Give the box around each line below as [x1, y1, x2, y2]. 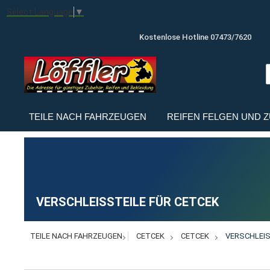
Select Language [7, 7, 73, 18]
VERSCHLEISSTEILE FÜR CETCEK [36, 195, 212, 210]
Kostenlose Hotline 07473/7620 [139, 33, 251, 42]
